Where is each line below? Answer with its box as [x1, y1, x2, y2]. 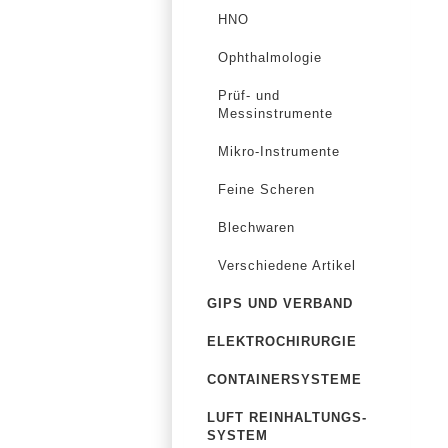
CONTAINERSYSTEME [207, 372, 362, 387]
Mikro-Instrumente [218, 144, 340, 159]
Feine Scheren [218, 182, 315, 197]
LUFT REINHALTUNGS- [207, 410, 367, 425]
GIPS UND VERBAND [207, 296, 353, 311]
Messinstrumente [218, 106, 333, 121]
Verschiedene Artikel [218, 258, 356, 273]
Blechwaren [218, 220, 295, 235]
